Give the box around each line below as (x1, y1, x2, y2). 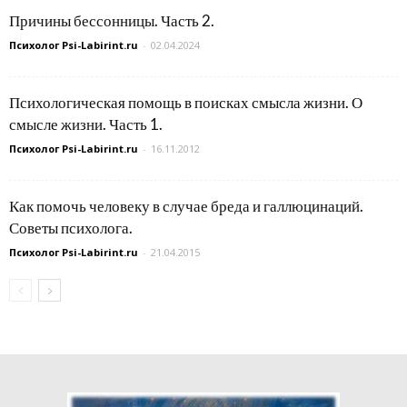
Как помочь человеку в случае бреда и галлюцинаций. (9, 196, 363, 215)
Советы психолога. (9, 218, 133, 237)
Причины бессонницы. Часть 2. (9, 11, 214, 30)
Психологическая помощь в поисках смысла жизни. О (9, 93, 362, 112)
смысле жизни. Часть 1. (9, 114, 163, 134)
